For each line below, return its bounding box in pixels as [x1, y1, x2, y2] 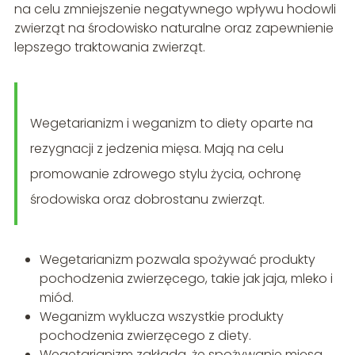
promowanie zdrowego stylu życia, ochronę [29, 164, 301, 183]
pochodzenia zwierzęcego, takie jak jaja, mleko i [39, 269, 333, 288]
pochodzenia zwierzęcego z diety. [39, 326, 251, 345]
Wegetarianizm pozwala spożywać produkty [39, 250, 315, 269]
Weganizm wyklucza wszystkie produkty [39, 307, 284, 326]
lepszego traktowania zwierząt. [13, 37, 205, 56]
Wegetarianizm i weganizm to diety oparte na [29, 113, 313, 132]
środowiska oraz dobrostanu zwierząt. [29, 189, 265, 208]
